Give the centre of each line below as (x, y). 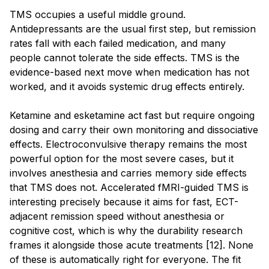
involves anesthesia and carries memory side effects (128, 173)
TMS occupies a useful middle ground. (98, 14)
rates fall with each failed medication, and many (118, 43)
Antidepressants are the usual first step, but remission (133, 29)
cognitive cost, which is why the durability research (126, 230)
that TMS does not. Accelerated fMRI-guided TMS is (129, 187)
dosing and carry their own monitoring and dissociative (134, 129)
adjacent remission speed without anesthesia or (117, 216)
